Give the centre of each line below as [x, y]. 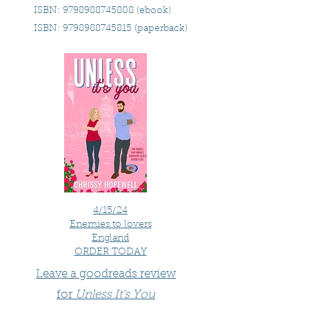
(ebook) [152, 11]
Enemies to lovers [110, 225]
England [110, 239]
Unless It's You [114, 295]
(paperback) [160, 29]
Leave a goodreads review [106, 274]
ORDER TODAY [110, 252]
